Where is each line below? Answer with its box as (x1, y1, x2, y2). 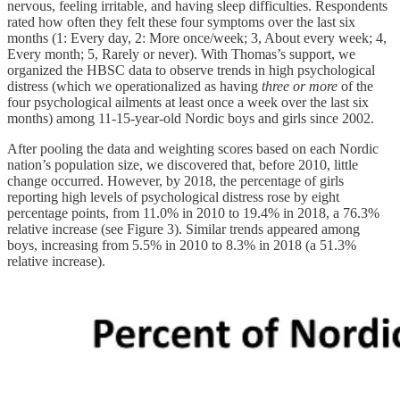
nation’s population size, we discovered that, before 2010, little (7, 157, 358, 173)
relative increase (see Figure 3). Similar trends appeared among (7, 221, 360, 237)
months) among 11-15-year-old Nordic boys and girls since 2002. (7, 111, 374, 127)
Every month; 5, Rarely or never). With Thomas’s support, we (7, 46, 355, 62)
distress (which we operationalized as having (7, 79, 262, 95)
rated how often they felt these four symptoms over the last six (7, 14, 355, 30)
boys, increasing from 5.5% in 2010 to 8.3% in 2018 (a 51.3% (7, 237, 356, 254)
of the (337, 79, 373, 95)
